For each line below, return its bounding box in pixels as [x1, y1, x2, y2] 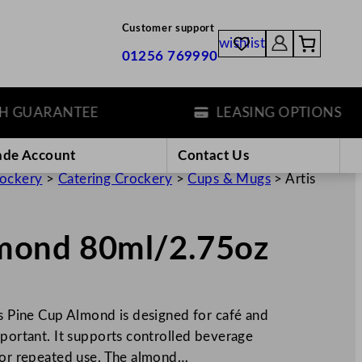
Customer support [121, 23, 215, 34]
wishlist [218, 36, 266, 51]
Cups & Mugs [187, 171, 271, 186]
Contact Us [178, 148, 250, 162]
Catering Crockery [57, 171, 173, 186]
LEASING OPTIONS [183, 105, 309, 120]
